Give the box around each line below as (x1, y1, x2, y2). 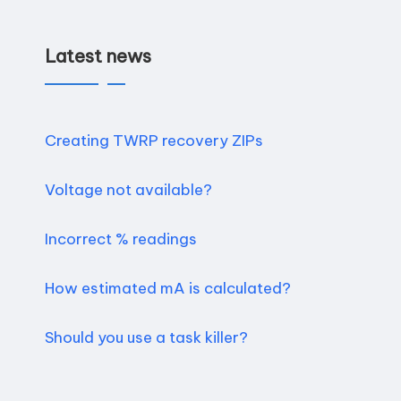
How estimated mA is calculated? (45, 278, 291, 298)
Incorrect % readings (45, 229, 197, 249)
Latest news (45, 45, 151, 67)
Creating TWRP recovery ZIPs (45, 131, 263, 150)
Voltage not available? (45, 180, 212, 200)
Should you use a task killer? (45, 328, 248, 347)
